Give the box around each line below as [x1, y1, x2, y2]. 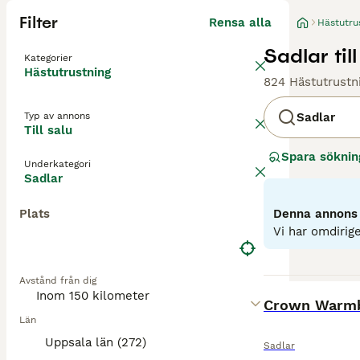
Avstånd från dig [19, 275, 96, 286]
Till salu [24, 123, 72, 137]
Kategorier [24, 52, 72, 63]
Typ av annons [24, 110, 90, 121]
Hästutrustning [24, 65, 111, 80]
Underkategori [24, 158, 91, 170]
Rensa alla [209, 15, 272, 30]
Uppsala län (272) [45, 335, 146, 350]
